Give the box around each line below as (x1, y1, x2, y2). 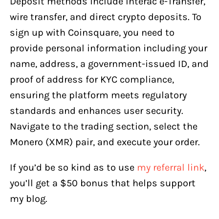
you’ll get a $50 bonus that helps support (10, 177, 196, 189)
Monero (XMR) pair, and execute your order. (10, 136, 200, 148)
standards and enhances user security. (10, 105, 183, 116)
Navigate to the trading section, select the (10, 120, 197, 132)
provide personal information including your (10, 42, 207, 54)
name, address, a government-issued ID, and (10, 58, 209, 69)
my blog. (10, 193, 47, 204)
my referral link (137, 161, 204, 173)
